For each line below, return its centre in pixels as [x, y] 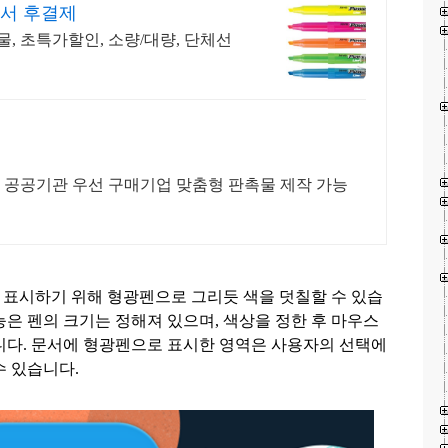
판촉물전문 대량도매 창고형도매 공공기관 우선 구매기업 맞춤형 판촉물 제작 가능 [262, 185]
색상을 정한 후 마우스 [301, 321]
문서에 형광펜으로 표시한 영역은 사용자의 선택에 [209, 345]
